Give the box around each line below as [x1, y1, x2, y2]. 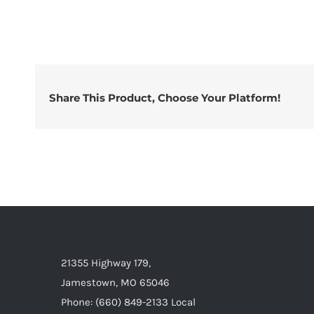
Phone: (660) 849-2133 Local [61, 296, 196, 308]
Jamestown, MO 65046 [61, 276, 170, 289]
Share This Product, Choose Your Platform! [48, 91, 280, 104]
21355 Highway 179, [61, 257, 151, 269]
